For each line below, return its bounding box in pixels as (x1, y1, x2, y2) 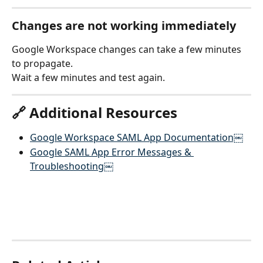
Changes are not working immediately (12, 17, 236, 33)
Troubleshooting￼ (30, 159, 113, 173)
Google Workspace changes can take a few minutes (12, 42, 244, 56)
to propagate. (12, 56, 73, 70)
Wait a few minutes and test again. (12, 70, 165, 84)
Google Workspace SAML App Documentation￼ (30, 131, 243, 144)
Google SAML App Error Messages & (30, 145, 194, 159)
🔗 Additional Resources (12, 103, 177, 123)
